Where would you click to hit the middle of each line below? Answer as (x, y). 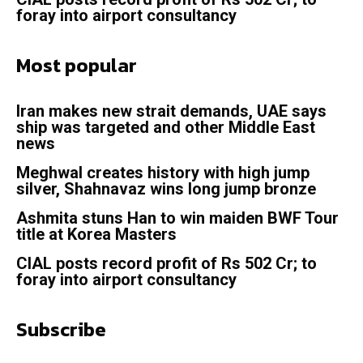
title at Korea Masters (96, 235)
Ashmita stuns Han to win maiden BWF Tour (177, 218)
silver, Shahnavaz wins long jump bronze (166, 189)
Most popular (77, 66)
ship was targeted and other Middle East (166, 128)
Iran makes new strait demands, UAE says (171, 111)
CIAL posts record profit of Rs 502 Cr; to (167, 264)
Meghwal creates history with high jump (163, 173)
